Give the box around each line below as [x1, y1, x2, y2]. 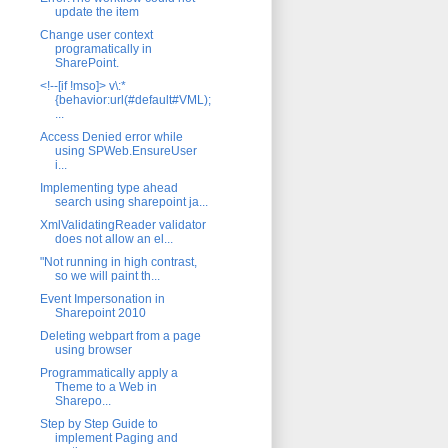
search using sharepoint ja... [54, 194, 208, 209]
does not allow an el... [54, 231, 173, 246]
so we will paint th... [54, 268, 160, 283]
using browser [54, 342, 132, 357]
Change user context [39, 27, 153, 42]
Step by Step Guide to [39, 416, 158, 431]
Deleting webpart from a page [39, 328, 201, 343]
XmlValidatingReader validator [39, 217, 206, 232]
